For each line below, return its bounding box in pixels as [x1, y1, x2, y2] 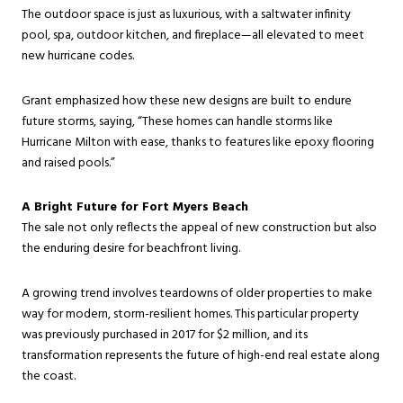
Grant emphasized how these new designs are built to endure [22, 90, 352, 112]
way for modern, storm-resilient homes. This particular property [22, 304, 359, 326]
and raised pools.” [22, 152, 115, 174]
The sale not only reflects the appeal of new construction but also [22, 218, 377, 239]
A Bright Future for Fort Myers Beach [22, 197, 248, 219]
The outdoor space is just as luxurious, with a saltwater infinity [22, 4, 351, 26]
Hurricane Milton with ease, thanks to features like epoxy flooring [22, 131, 374, 153]
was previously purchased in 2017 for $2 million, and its [22, 325, 308, 346]
